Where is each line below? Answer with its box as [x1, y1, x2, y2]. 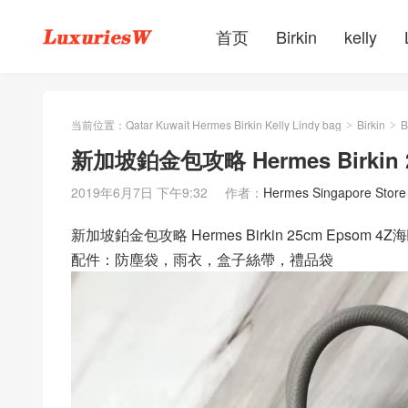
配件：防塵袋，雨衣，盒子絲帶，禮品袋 [71, 248, 333, 270]
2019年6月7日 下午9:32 [71, 183, 208, 201]
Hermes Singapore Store [263, 183, 406, 201]
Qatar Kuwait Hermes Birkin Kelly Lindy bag [126, 117, 342, 132]
